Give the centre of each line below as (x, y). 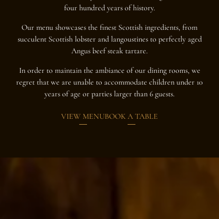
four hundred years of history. (109, 8)
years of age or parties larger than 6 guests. (109, 94)
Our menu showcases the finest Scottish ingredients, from (109, 27)
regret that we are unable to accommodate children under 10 (109, 82)
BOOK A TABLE (131, 116)
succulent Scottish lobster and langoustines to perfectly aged (109, 39)
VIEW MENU (83, 116)
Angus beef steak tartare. (109, 51)
